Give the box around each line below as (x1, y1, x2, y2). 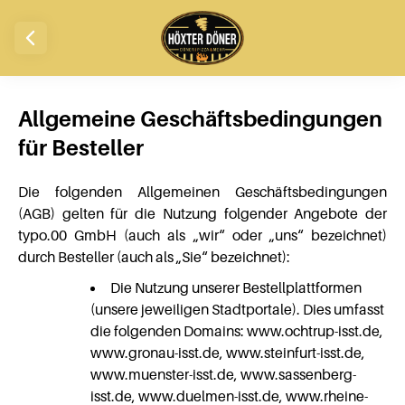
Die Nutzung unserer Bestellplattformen (110, 278, 362, 297)
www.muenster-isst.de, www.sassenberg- (90, 365, 356, 383)
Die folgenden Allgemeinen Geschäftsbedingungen (18, 183, 387, 201)
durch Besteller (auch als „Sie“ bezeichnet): (18, 248, 290, 266)
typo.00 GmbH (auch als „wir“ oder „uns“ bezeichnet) (18, 226, 387, 244)
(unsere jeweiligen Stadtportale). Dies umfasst (90, 300, 384, 318)
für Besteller (18, 135, 144, 161)
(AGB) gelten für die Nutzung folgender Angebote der (18, 204, 387, 222)
